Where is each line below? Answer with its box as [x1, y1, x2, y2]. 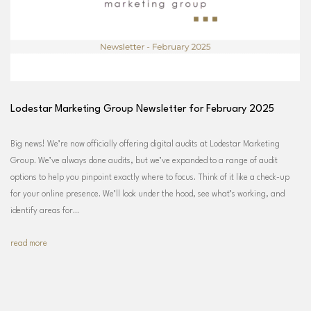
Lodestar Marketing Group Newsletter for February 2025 [10, 103, 274, 115]
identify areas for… [10, 206, 79, 215]
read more [10, 239, 47, 248]
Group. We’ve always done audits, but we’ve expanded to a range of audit [10, 156, 278, 165]
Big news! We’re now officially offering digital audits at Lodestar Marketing [10, 140, 280, 149]
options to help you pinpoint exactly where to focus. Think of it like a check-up [10, 173, 289, 182]
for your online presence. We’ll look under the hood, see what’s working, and [10, 190, 285, 199]
